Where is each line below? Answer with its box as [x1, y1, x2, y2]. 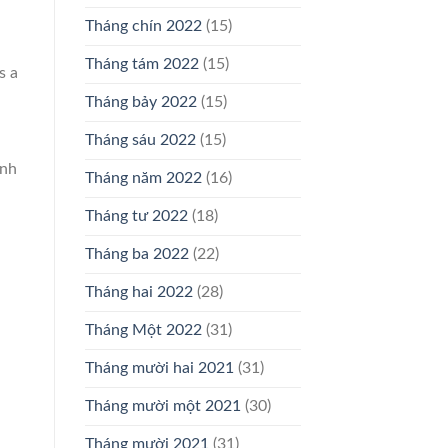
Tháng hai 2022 [84, 284, 193, 301]
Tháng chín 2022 [84, 18, 202, 35]
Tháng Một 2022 [84, 322, 202, 339]
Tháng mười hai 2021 [84, 360, 234, 377]
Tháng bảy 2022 [84, 94, 197, 111]
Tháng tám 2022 [84, 56, 199, 73]
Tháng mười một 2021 [84, 398, 241, 415]
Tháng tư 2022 [84, 208, 188, 225]
